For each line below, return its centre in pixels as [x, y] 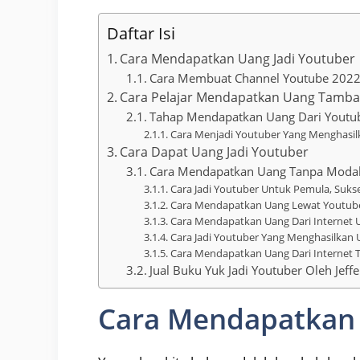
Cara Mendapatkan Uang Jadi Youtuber [238, 58]
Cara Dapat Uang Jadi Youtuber [215, 151]
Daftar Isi [141, 33]
